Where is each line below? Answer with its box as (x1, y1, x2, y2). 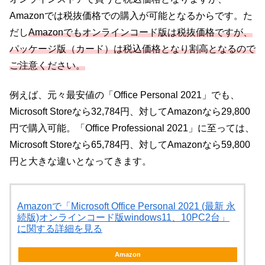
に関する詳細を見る (17, 223, 102, 234)
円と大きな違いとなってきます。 (9, 156, 151, 167)
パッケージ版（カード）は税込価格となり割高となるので (9, 43, 256, 54)
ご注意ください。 (9, 60, 85, 70)
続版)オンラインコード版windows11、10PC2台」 (17, 212, 230, 222)
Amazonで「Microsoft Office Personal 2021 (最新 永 (17, 201, 235, 211)
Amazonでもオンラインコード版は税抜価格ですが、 (28, 27, 253, 37)
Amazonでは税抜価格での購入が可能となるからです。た (9, 10, 253, 21)
